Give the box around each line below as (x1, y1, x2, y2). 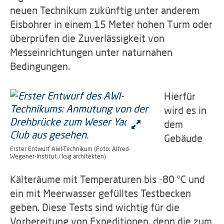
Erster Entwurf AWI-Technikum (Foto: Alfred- (10, 145, 130, 152)
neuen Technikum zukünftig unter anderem (10, 4, 199, 16)
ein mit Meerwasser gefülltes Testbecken (10, 187, 191, 199)
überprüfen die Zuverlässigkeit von (10, 32, 164, 44)
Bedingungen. (10, 60, 70, 72)
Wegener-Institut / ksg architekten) (10, 152, 106, 160)
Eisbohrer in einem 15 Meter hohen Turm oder (10, 18, 212, 30)
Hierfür (164, 90, 195, 102)
